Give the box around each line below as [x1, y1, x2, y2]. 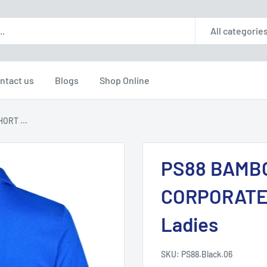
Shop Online [100, 74, 150, 86]
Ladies [161, 212, 218, 236]
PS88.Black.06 [181, 249, 232, 259]
